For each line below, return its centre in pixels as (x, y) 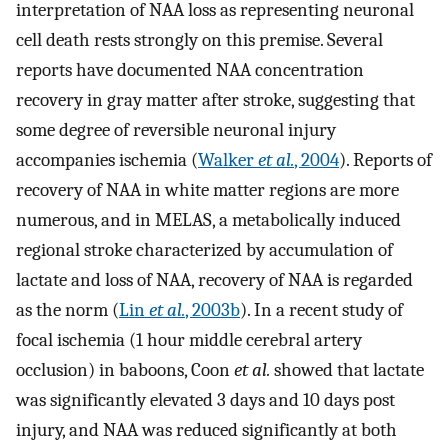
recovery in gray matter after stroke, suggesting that (215, 100)
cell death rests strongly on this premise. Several (199, 40)
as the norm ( (67, 310)
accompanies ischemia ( (107, 160)
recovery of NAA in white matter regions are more (207, 190)
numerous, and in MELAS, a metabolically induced (208, 220)
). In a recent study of (321, 310)
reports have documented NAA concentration (190, 70)
